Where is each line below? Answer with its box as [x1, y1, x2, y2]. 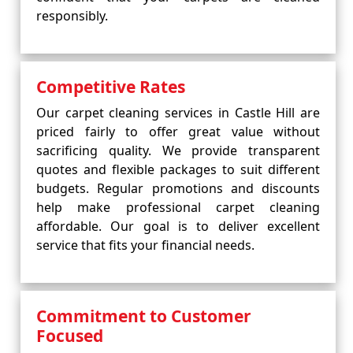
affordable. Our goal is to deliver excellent [36, 217, 320, 235]
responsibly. [36, 7, 108, 24]
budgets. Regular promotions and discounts [36, 180, 320, 197]
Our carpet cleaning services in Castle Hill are [36, 104, 320, 121]
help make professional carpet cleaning [36, 199, 320, 216]
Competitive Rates [36, 76, 185, 98]
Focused [36, 325, 103, 347]
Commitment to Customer [36, 305, 251, 327]
